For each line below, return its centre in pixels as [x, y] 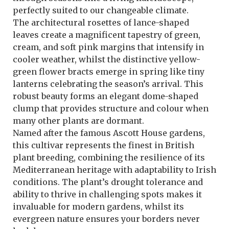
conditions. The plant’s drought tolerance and [108, 182]
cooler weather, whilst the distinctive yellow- [107, 60]
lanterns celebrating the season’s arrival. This [108, 84]
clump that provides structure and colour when [111, 109]
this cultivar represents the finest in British [104, 145]
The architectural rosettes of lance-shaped [101, 23]
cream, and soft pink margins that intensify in [108, 47]
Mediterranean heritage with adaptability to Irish [114, 170]
